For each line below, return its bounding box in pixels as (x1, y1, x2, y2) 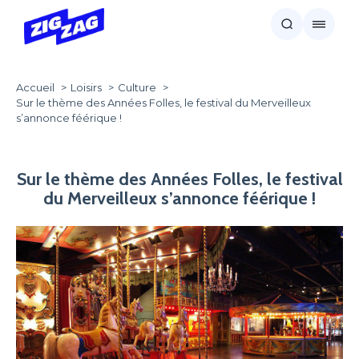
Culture (118, 81, 156, 94)
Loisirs (71, 81, 102, 94)
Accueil (16, 81, 54, 94)
